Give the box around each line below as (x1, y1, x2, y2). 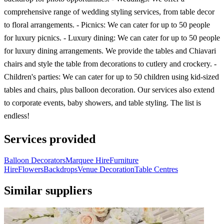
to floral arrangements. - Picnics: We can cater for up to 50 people (4, 20, 210, 29)
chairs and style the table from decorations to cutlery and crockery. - (4, 59, 216, 68)
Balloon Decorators (4, 155, 65, 164)
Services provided (4, 132, 95, 145)
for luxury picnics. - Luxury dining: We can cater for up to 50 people (4, 33, 220, 42)
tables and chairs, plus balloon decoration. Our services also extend (4, 85, 214, 94)
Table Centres (134, 164, 178, 173)
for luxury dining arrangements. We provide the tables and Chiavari (4, 46, 216, 55)
